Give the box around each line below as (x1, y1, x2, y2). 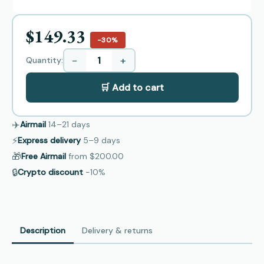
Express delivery (18, 134, 81, 146)
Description (20, 225, 65, 236)
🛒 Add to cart (100, 81, 164, 94)
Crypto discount (18, 166, 83, 177)
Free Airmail (21, 150, 66, 161)
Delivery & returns (82, 225, 153, 236)
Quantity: (25, 55, 63, 66)
